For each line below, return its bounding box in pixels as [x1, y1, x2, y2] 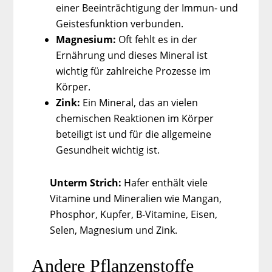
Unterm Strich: [50, 175, 122, 189]
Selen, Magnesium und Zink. [50, 223, 178, 237]
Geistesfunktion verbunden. [56, 16, 184, 30]
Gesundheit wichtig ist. [56, 143, 160, 157]
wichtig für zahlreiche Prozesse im [56, 64, 211, 78]
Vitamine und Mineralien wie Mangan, [50, 191, 222, 205]
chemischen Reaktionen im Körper [56, 111, 214, 125]
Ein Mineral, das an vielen [80, 95, 199, 109]
